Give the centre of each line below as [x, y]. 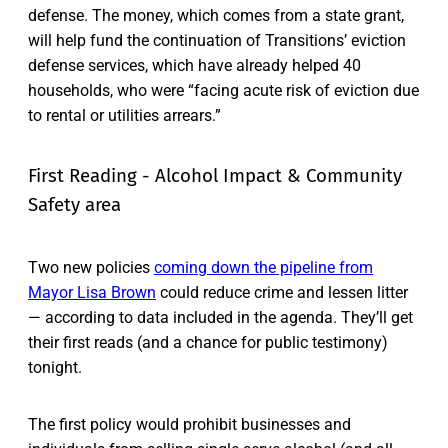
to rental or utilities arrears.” [124, 115]
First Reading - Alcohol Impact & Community [215, 176]
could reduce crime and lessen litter [282, 293]
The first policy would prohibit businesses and [189, 425]
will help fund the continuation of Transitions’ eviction [217, 40]
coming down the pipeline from [263, 268]
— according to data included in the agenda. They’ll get [220, 318]
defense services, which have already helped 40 [194, 65]
